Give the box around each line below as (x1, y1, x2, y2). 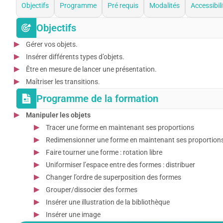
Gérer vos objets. (26, 40, 78, 48)
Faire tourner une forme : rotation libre (46, 148, 162, 156)
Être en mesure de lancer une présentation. (26, 65, 157, 73)
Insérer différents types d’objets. (26, 52, 124, 61)
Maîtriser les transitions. (26, 77, 100, 86)
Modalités (149, 1, 180, 9)
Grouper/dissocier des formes (46, 185, 137, 194)
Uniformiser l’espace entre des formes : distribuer (46, 160, 195, 169)
